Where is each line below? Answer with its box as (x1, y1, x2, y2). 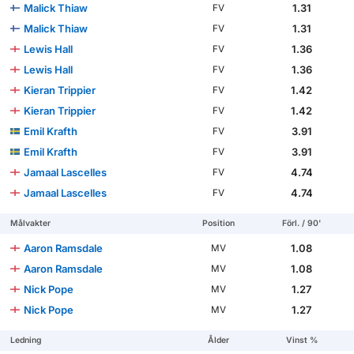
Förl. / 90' (282, 218, 322, 229)
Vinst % (285, 335, 318, 346)
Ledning (10, 335, 43, 346)
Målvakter (10, 218, 51, 229)
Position (202, 218, 235, 229)
